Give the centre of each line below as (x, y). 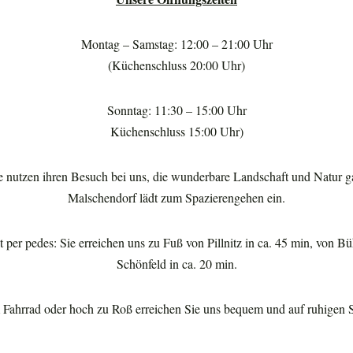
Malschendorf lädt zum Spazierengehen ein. (176, 197)
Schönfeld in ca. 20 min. (176, 264)
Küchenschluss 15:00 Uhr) (176, 131)
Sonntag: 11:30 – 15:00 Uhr (176, 110)
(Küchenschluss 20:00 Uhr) (176, 65)
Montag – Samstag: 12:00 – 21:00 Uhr (176, 44)
